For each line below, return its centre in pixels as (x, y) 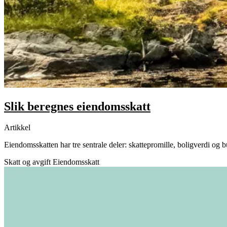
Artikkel (17, 128)
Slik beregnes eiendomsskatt (77, 106)
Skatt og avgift (27, 162)
